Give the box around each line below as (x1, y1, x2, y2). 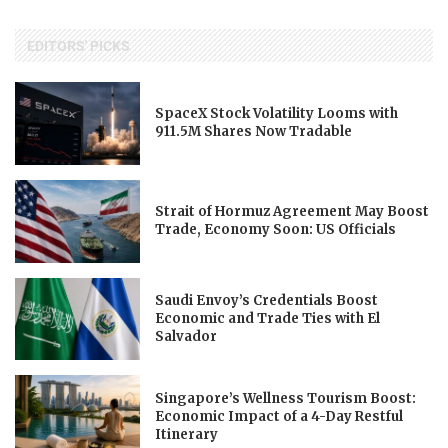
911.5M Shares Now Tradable (155, 123, 353, 141)
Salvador (155, 327, 218, 345)
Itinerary (155, 425, 219, 443)
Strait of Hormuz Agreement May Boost (155, 203, 430, 221)
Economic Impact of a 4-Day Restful (155, 407, 404, 425)
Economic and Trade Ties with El (155, 309, 381, 327)
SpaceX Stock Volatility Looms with (155, 105, 399, 123)
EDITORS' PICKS (27, 38, 130, 54)
